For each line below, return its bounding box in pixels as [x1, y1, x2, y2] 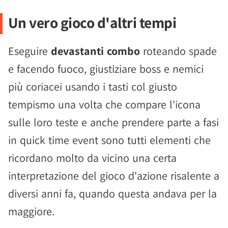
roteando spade [140, 43, 217, 58]
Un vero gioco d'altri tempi [8, 12, 177, 32]
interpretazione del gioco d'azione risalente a [8, 168, 219, 183]
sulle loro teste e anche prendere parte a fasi [8, 115, 219, 129]
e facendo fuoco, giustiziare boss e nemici [8, 61, 204, 76]
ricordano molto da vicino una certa [8, 150, 177, 165]
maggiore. [8, 204, 54, 218]
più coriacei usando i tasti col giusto [8, 79, 177, 94]
